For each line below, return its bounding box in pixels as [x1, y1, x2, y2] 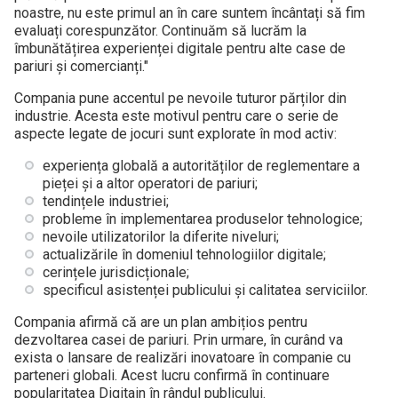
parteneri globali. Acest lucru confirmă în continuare [14, 366, 330, 384]
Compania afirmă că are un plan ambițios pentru [14, 313, 307, 330]
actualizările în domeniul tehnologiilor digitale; [43, 245, 326, 263]
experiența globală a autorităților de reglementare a [43, 156, 360, 174]
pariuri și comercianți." [14, 57, 148, 75]
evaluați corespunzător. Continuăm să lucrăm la [14, 21, 306, 39]
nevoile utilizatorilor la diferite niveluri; [43, 227, 279, 245]
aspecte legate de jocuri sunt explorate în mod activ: [14, 124, 337, 142]
